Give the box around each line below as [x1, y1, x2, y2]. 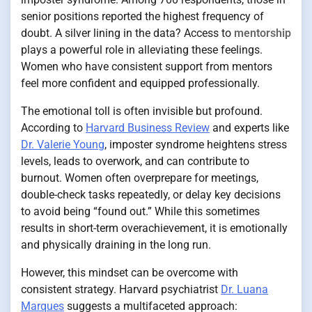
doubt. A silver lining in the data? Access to [21, 26, 234, 40]
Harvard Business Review [86, 120, 210, 134]
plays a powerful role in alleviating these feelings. [21, 42, 263, 56]
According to [21, 120, 86, 134]
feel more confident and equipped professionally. [21, 76, 260, 90]
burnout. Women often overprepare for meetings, [21, 171, 258, 185]
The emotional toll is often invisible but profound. [21, 104, 263, 118]
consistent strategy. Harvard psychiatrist [21, 282, 221, 296]
